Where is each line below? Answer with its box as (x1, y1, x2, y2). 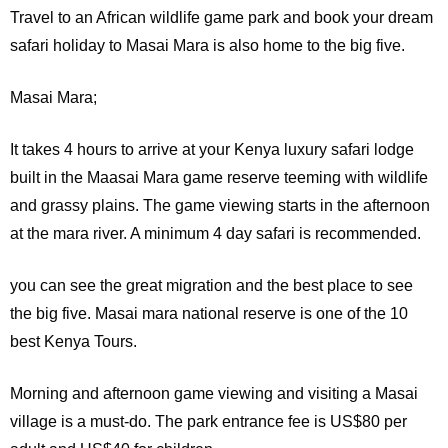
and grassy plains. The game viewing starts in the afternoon (10, 196, 430, 214)
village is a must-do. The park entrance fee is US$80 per (10, 412, 407, 430)
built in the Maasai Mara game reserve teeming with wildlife (10, 168, 428, 186)
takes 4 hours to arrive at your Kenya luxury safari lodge (18, 140, 414, 158)
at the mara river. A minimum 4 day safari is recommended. (10, 224, 425, 242)
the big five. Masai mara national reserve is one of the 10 (10, 304, 408, 322)
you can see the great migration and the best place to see (10, 276, 413, 294)
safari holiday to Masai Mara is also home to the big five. (10, 36, 409, 54)
